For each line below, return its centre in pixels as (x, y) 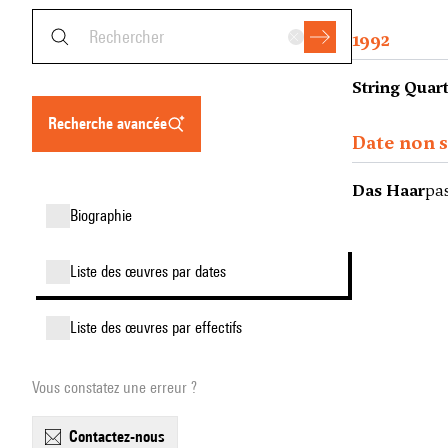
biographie (105, 215)
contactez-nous (121, 436)
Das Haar (388, 190)
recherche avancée (112, 123)
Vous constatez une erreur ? (114, 387)
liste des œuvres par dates (151, 271)
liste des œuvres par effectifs (159, 327)
